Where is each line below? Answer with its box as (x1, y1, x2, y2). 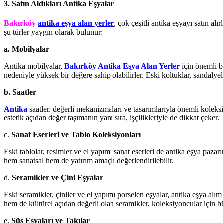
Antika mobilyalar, (4, 61, 64, 70)
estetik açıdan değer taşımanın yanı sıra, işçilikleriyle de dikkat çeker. (4, 113, 219, 122)
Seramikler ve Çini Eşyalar (12, 173, 103, 182)
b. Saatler (4, 87, 36, 96)
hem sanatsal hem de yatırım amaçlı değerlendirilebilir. (4, 156, 174, 165)
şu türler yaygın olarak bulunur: (4, 27, 103, 36)
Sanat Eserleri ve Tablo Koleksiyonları (11, 130, 141, 139)
